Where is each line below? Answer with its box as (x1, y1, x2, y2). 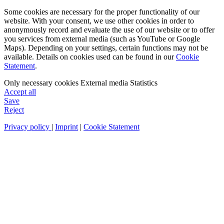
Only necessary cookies (4, 78, 78, 87)
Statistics (128, 78, 157, 87)
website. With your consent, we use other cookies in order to (4, 16, 194, 25)
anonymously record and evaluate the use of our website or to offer (4, 25, 214, 34)
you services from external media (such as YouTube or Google (4, 34, 200, 43)
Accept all (4, 87, 36, 96)
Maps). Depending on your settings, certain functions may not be (4, 43, 208, 52)
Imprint (55, 122, 78, 131)
